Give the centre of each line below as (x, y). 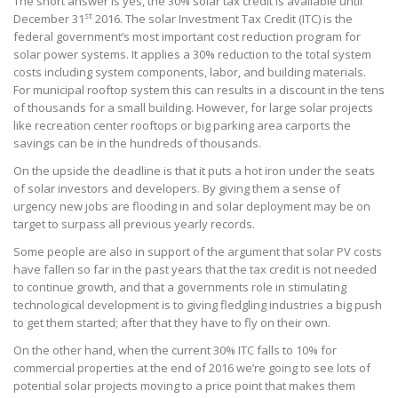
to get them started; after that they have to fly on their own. (172, 323)
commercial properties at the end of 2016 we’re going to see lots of (192, 368)
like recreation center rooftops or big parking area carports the (182, 126)
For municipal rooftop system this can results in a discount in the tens (199, 90)
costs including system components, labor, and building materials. (190, 72)
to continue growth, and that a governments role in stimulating (180, 287)
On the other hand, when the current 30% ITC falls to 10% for (175, 350)
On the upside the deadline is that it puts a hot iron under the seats (194, 171)
